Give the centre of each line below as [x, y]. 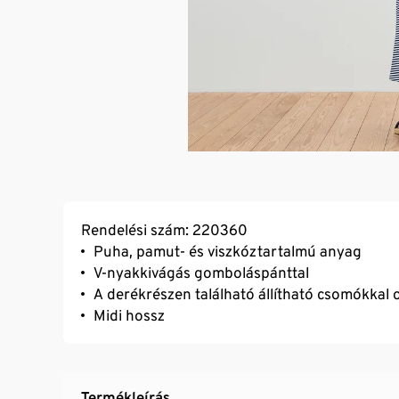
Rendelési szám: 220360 [164, 229]
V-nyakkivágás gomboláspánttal [201, 272]
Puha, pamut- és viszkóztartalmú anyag [228, 251]
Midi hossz [129, 315]
